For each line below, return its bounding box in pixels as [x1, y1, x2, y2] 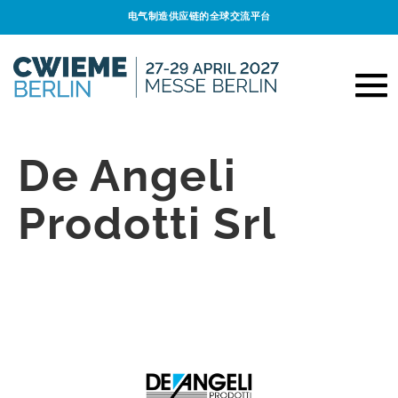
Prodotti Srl [18, 196, 277, 250]
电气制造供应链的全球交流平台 [127, 11, 271, 22]
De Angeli [18, 148, 237, 202]
